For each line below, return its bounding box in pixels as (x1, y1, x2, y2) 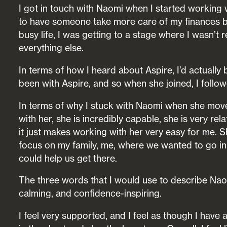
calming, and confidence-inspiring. (19, 188, 162, 199)
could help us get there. (19, 153, 118, 164)
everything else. (19, 43, 84, 54)
